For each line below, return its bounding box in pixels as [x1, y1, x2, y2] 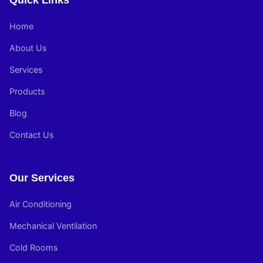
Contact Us [9, 130, 54, 140]
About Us [9, 43, 47, 53]
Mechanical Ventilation [9, 221, 97, 231]
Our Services [9, 172, 75, 184]
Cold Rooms [9, 242, 58, 252]
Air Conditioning [9, 199, 72, 209]
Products [9, 86, 45, 96]
